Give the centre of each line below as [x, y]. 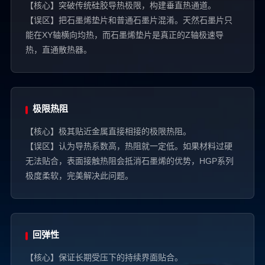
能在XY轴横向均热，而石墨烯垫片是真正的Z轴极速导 [124, 36]
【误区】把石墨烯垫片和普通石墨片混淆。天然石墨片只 [129, 21]
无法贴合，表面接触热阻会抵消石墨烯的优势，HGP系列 [129, 162]
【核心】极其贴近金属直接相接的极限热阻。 [108, 132]
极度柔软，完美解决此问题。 [79, 177]
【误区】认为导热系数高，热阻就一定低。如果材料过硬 [129, 147]
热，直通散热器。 [58, 51]
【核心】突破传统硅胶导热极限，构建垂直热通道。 [120, 6]
